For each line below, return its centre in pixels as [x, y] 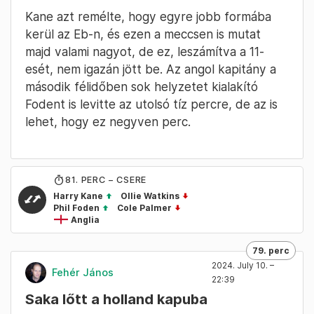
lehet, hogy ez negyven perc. [108, 121]
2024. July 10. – [243, 265]
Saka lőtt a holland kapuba [116, 299]
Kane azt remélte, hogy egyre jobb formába [148, 16]
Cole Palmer [144, 207]
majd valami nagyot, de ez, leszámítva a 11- [145, 51]
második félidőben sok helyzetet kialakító [142, 86]
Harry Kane [79, 196]
